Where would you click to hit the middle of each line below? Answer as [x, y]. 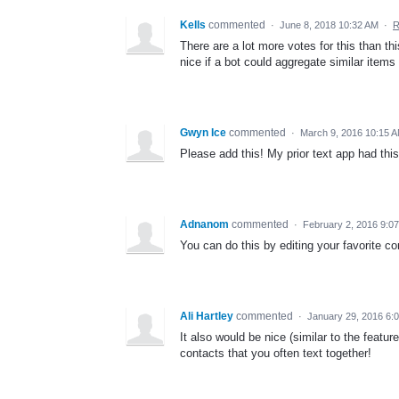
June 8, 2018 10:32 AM [329, 24]
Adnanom [204, 224]
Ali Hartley [207, 316]
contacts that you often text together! [276, 353]
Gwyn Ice [203, 132]
